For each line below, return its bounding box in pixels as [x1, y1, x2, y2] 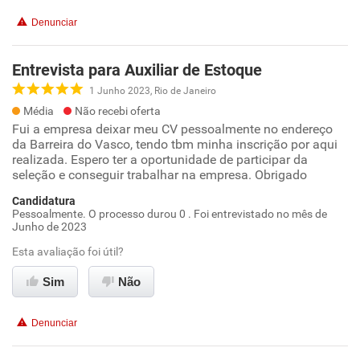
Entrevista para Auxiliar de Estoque [12, 60, 262, 80]
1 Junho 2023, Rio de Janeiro [89, 84, 216, 96]
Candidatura [12, 194, 76, 207]
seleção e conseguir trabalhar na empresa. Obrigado [12, 167, 307, 182]
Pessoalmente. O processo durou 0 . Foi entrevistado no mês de [12, 207, 327, 220]
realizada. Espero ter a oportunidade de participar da [12, 152, 308, 167]
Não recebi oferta [75, 104, 161, 117]
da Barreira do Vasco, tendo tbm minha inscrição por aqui [12, 137, 337, 152]
